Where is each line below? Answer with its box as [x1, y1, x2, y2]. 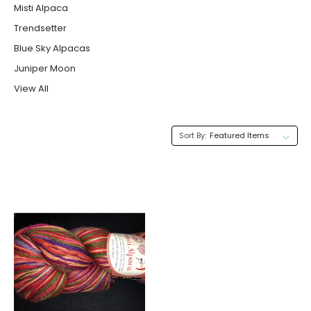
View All [13, 81, 49, 95]
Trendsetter [13, 21, 67, 35]
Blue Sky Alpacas [13, 41, 90, 55]
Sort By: [178, 129, 206, 141]
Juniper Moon [13, 61, 76, 75]
